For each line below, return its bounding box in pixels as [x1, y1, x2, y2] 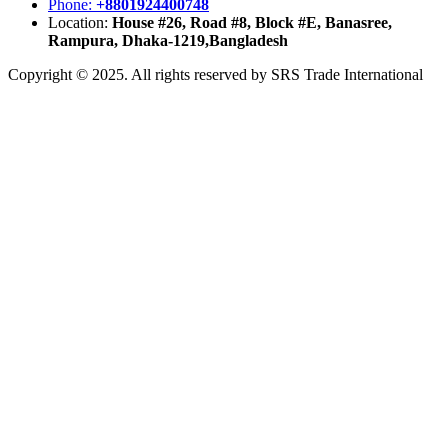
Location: [48, 14, 112, 32]
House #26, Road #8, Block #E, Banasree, [112, 14, 392, 32]
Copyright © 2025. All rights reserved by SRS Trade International [8, 66, 423, 84]
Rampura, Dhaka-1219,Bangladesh [48, 32, 288, 50]
